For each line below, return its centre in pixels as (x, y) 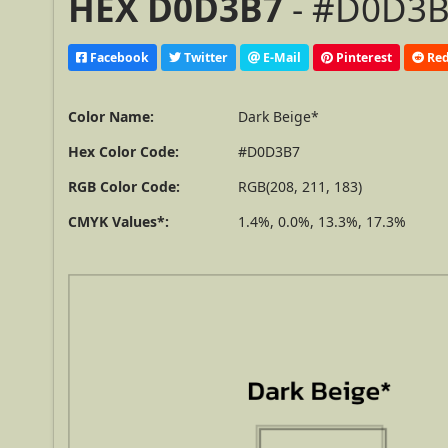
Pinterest (363, 57)
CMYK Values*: (119, 222)
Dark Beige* (279, 117)
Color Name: (111, 117)
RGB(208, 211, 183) (300, 187)
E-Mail (281, 57)
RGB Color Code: (124, 187)
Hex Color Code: (124, 152)
